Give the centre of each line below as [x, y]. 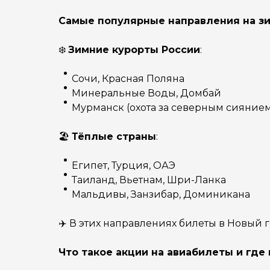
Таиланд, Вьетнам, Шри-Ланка [149, 180]
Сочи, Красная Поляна [128, 79]
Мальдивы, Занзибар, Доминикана [161, 194]
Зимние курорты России [134, 50]
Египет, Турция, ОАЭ [124, 165]
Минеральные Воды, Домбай [146, 93]
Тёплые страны [114, 137]
